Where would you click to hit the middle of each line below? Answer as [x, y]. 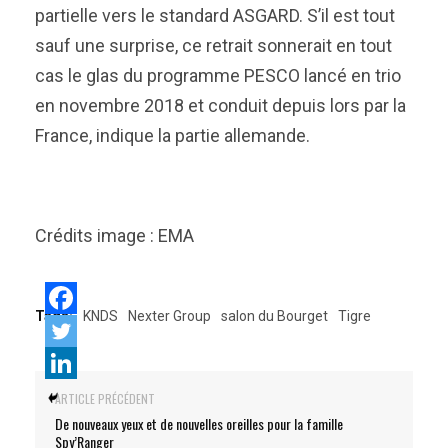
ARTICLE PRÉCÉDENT [105, 398]
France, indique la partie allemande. [172, 135]
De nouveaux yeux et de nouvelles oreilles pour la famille [199, 423]
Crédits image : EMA [114, 235]
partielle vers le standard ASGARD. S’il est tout [215, 15]
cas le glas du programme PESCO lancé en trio [218, 75]
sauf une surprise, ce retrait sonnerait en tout [213, 45]
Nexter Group [169, 316]
